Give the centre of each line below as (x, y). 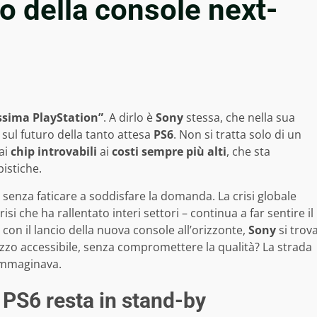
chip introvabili (54, 151)
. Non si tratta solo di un (237, 134)
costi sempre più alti (169, 151)
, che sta (248, 151)
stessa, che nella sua (239, 117)
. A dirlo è (129, 117)
